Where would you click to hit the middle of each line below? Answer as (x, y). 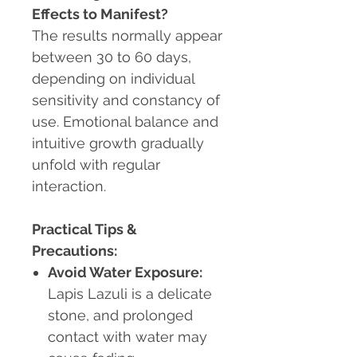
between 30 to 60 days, (112, 57)
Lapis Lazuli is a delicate (130, 294)
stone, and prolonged (120, 316)
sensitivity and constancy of (126, 100)
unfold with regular (96, 165)
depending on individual (113, 79)
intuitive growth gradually (118, 143)
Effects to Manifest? (100, 14)
